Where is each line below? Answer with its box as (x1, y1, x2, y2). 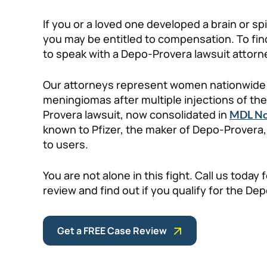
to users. (43, 137, 88, 152)
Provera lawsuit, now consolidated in (43, 107, 229, 122)
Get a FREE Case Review (57, 224, 167, 238)
